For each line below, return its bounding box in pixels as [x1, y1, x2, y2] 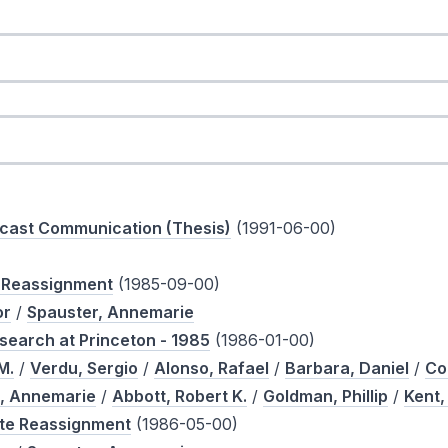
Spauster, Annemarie [27, 302, 195, 323]
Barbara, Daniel [285, 358, 410, 379]
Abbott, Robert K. [112, 386, 248, 407]
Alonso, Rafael [154, 358, 270, 379]
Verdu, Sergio [30, 358, 139, 379]
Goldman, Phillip [263, 386, 389, 407]
